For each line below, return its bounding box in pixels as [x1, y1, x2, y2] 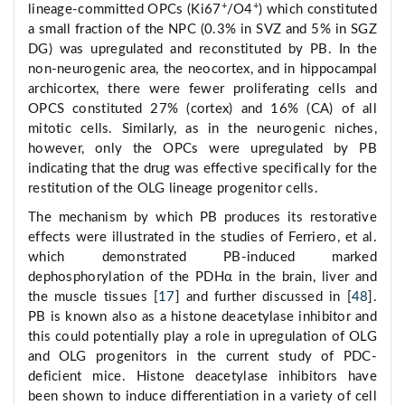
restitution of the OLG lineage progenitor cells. [28, 182, 319, 196]
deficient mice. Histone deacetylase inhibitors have [28, 370, 377, 384]
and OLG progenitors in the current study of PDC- [28, 350, 377, 364]
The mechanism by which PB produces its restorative [28, 211, 377, 225]
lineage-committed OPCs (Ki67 [28, 3, 221, 17]
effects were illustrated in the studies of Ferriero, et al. [28, 231, 377, 245]
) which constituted [259, 3, 377, 17]
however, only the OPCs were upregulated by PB [28, 142, 377, 156]
